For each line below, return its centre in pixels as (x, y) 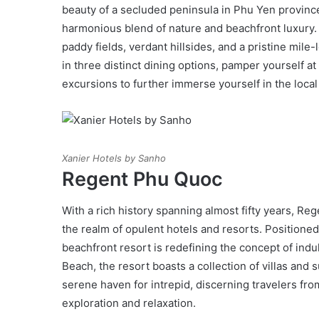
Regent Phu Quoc (142, 179)
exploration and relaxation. (129, 303)
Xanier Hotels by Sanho (114, 158)
